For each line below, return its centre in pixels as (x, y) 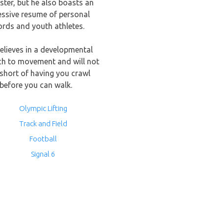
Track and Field (43, 124)
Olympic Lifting (43, 108)
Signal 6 (43, 154)
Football (43, 139)
